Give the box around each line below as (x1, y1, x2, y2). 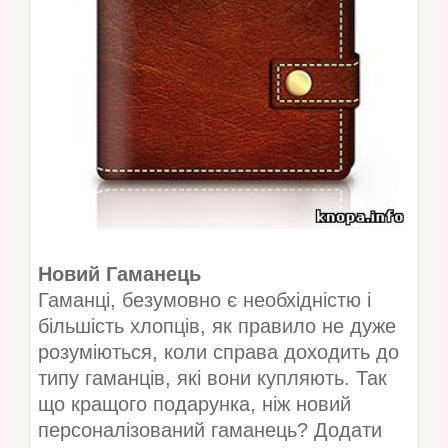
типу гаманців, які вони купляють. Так (37, 367, 387, 390)
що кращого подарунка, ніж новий (37, 393, 351, 416)
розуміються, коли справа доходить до (37, 341, 399, 364)
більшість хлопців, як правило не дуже (37, 315, 396, 338)
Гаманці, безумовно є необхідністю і (37, 289, 371, 312)
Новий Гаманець (37, 263, 201, 286)
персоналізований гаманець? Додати (37, 419, 382, 442)
